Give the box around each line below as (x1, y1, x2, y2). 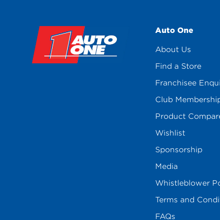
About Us (155, 45, 191, 54)
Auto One (155, 26, 193, 35)
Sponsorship (155, 145, 202, 154)
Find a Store (155, 62, 201, 71)
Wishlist (155, 129, 185, 137)
